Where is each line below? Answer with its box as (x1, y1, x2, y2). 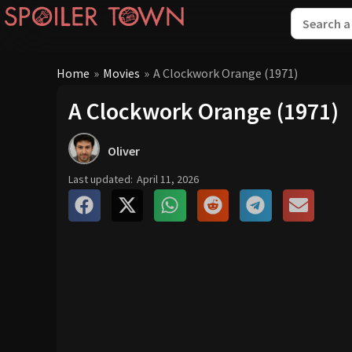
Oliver (108, 143, 140, 159)
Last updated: (68, 172, 133, 186)
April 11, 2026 (137, 172, 199, 186)
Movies (103, 64, 140, 81)
